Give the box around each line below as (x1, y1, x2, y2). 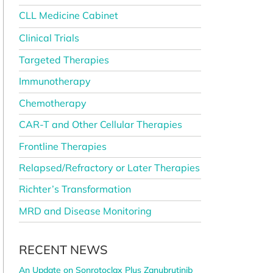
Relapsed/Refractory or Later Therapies (18, 161, 200, 174)
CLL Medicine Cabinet (18, 9, 118, 22)
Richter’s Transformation (18, 183, 131, 196)
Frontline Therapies (18, 140, 107, 152)
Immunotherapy (18, 75, 91, 88)
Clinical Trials (18, 31, 79, 44)
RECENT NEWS (18, 242, 108, 258)
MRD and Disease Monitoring (18, 204, 152, 217)
